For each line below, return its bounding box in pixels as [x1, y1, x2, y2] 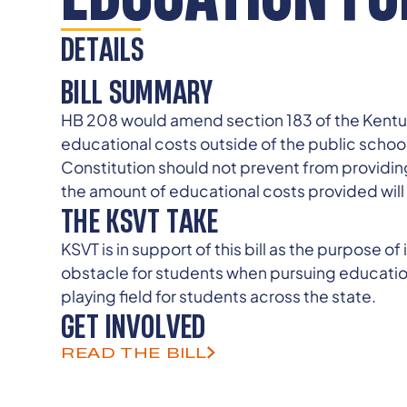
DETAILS [61, 27, 144, 70]
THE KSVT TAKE [61, 198, 219, 241]
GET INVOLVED [61, 303, 206, 346]
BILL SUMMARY [61, 69, 213, 112]
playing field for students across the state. [61, 285, 377, 306]
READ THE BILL [61, 342, 207, 362]
